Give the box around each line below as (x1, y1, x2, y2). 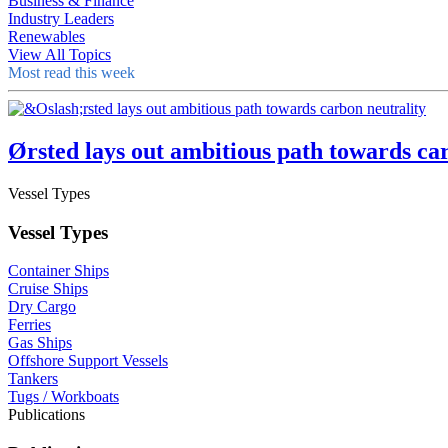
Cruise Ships (8, 280, 88, 298)
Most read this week (8, 64, 135, 82)
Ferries (8, 316, 51, 334)
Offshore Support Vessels (8, 352, 168, 370)
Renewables (8, 28, 85, 46)
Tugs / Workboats (8, 388, 119, 406)
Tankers (8, 370, 58, 388)
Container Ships (8, 262, 109, 280)
